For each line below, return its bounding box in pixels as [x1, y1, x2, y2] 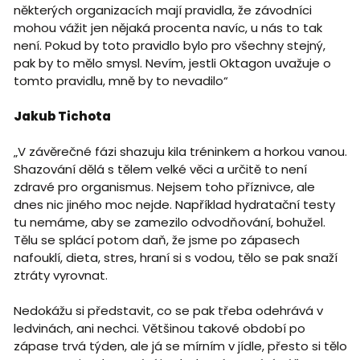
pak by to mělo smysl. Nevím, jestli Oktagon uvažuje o [13, 55, 331, 72]
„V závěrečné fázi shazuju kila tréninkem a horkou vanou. [13, 143, 347, 161]
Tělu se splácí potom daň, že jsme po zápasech [13, 231, 300, 249]
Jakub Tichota [13, 108, 111, 125]
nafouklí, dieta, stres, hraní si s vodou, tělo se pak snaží [13, 249, 337, 267]
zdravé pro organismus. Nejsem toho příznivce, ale [13, 178, 315, 196]
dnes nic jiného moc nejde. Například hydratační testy [13, 196, 335, 214]
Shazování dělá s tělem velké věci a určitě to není [13, 161, 307, 178]
